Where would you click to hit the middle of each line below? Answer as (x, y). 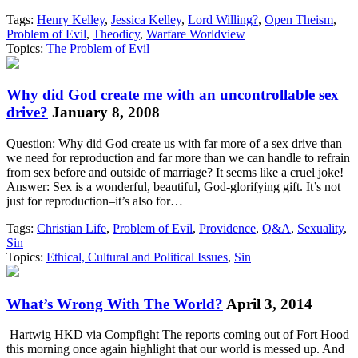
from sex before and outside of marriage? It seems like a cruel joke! (175, 172)
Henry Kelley (71, 19)
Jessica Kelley (146, 19)
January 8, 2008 (106, 113)
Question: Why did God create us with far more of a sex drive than (174, 143)
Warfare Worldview (196, 34)
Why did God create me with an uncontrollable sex (173, 95)
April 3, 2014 (269, 304)
